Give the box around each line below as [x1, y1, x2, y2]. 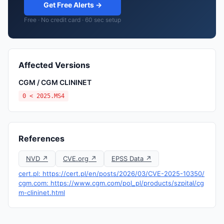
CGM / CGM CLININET [18, 78, 91, 86]
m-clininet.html [18, 188, 65, 196]
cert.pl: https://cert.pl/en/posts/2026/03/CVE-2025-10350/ [18, 169, 204, 177]
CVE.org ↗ [63, 154, 96, 162]
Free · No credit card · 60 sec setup [24, 16, 121, 23]
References [18, 133, 64, 143]
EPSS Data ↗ [111, 154, 151, 162]
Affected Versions [18, 60, 90, 70]
